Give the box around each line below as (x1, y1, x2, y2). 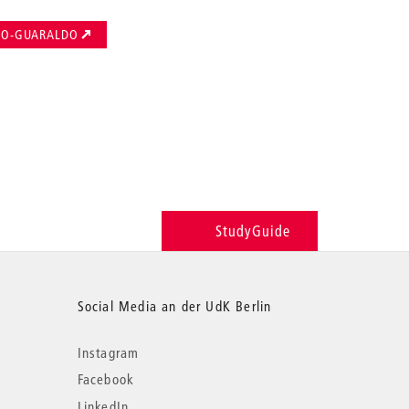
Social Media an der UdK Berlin (77, 296, 272, 315)
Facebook (77, 370, 135, 389)
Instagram (77, 342, 140, 362)
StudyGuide (215, 220, 290, 240)
